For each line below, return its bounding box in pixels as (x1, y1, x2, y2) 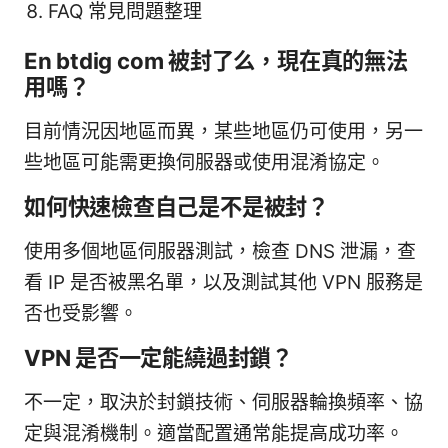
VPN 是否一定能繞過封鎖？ (24, 344, 293, 372)
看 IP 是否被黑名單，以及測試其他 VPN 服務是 (24, 271, 423, 295)
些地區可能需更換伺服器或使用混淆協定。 (24, 151, 385, 175)
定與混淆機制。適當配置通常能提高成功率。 (24, 422, 404, 446)
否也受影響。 (24, 302, 138, 326)
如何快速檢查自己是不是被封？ (24, 193, 329, 221)
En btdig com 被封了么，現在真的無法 (24, 47, 408, 75)
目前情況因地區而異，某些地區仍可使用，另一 (24, 120, 423, 144)
